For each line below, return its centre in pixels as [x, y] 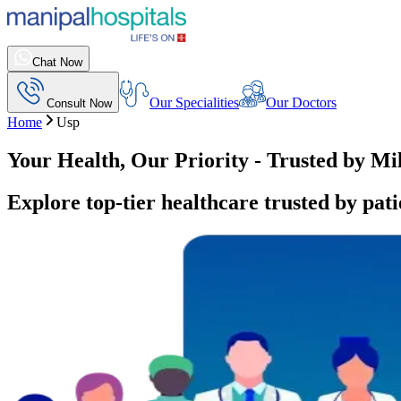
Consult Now [79, 103]
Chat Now [57, 62]
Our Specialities [194, 102]
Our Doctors [301, 102]
